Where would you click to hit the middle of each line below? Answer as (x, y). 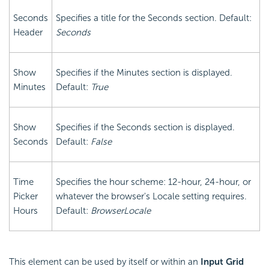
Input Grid (222, 262)
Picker (26, 197)
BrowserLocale (121, 211)
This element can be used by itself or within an (105, 262)
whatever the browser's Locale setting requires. (151, 197)
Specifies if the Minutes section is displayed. (144, 73)
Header (28, 33)
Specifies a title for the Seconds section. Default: (154, 18)
